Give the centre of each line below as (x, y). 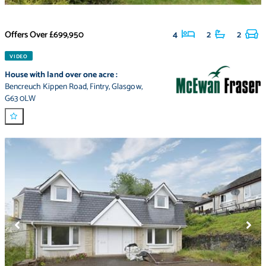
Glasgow (126, 87)
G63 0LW (20, 99)
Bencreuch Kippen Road (46, 87)
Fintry (99, 87)
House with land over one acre (60, 75)
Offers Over (26, 35)
